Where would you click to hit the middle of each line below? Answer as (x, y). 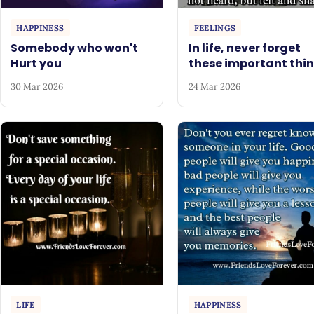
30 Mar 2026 (37, 87)
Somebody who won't (75, 48)
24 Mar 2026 (214, 87)
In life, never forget (244, 48)
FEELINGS (215, 28)
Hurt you (36, 63)
